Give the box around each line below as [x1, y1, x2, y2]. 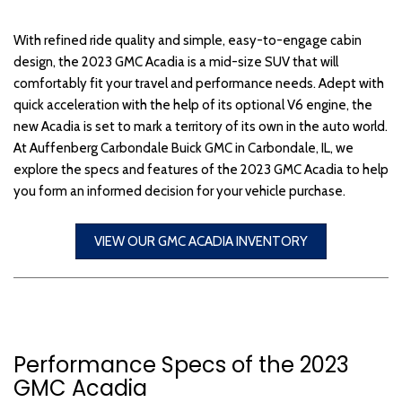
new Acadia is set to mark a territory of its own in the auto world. [13, 118, 388, 135]
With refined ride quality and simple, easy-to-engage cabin [13, 31, 362, 48]
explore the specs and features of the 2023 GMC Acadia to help [13, 161, 389, 178]
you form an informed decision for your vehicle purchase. [13, 182, 345, 199]
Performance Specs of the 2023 [13, 349, 349, 380]
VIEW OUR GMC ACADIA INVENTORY [94, 232, 308, 249]
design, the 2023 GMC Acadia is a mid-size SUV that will [13, 53, 338, 70]
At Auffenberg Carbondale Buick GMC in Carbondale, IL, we [13, 139, 354, 156]
